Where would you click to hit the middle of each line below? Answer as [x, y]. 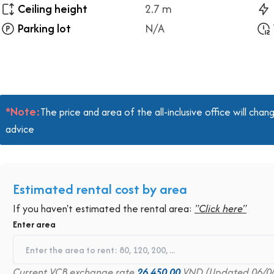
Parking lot [44, 28]
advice [20, 129]
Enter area [34, 224]
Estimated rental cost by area [100, 189]
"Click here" [220, 209]
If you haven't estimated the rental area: [104, 209]
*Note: [23, 112]
